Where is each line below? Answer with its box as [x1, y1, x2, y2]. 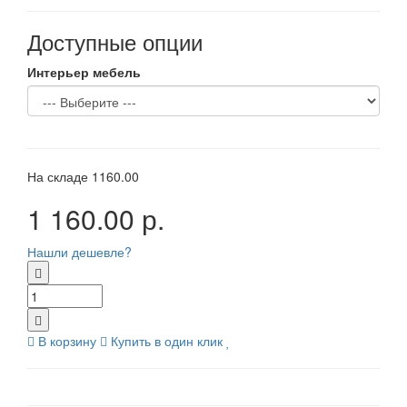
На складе [27, 167, 92, 185]
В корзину [38, 332, 96, 350]
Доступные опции [27, 25, 203, 57]
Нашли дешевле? [27, 243, 132, 261]
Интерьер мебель [27, 63, 141, 81]
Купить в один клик [111, 332, 223, 350]
